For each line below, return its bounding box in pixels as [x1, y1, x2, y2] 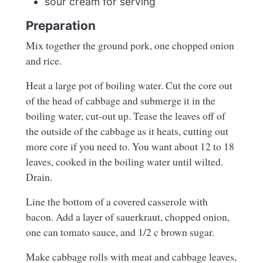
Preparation [26, 18, 96, 33]
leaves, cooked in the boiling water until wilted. [26, 154, 223, 168]
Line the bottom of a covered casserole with [26, 194, 208, 208]
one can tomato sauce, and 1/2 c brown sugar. [26, 224, 214, 239]
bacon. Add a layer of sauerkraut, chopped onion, [26, 209, 230, 224]
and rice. [26, 53, 62, 68]
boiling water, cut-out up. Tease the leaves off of [26, 108, 225, 123]
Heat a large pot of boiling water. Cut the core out [26, 77, 232, 92]
